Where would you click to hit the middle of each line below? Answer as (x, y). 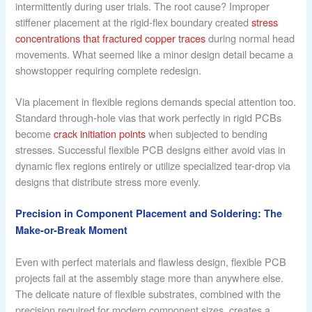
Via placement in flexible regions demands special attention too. (156, 102)
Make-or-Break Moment (72, 230)
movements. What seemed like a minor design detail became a (155, 54)
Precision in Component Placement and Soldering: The (149, 213)
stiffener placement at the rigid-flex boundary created (134, 22)
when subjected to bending (207, 134)
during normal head (250, 38)
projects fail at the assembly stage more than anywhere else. (150, 277)
